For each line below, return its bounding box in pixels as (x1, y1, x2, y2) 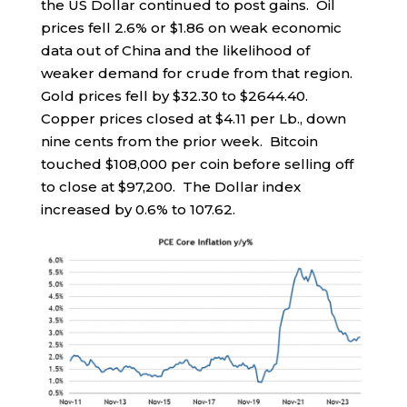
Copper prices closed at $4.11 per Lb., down (40, 109, 346, 127)
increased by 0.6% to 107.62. (40, 200, 235, 218)
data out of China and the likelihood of (40, 41, 310, 59)
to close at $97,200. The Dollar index (40, 177, 301, 195)
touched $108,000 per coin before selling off (40, 154, 353, 173)
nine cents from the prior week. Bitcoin (40, 132, 318, 150)
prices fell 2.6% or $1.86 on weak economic (40, 18, 342, 36)
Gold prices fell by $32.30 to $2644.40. (40, 86, 312, 104)
